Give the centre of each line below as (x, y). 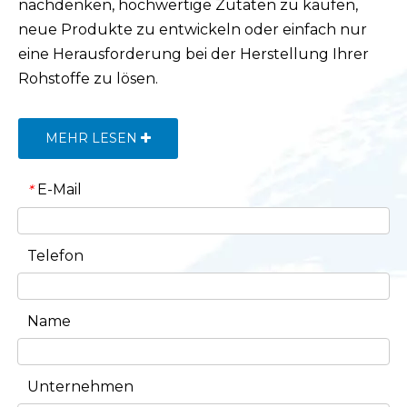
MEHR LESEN (93, 139)
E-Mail (60, 190)
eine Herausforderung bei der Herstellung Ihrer (194, 55)
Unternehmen (80, 387)
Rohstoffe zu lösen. (88, 79)
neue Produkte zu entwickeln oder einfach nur (193, 30)
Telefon (55, 256)
